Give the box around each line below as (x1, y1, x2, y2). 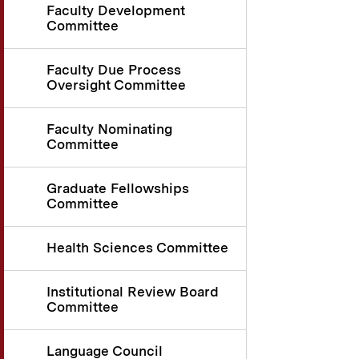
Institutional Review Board (46, 284, 219, 301)
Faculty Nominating (46, 121, 172, 138)
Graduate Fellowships (46, 180, 189, 197)
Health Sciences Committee (46, 240, 228, 256)
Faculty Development (46, 2, 185, 19)
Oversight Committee (46, 77, 186, 94)
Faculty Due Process (46, 62, 181, 79)
